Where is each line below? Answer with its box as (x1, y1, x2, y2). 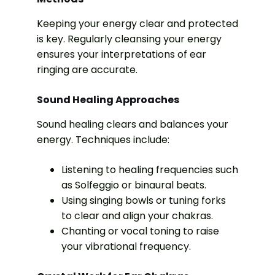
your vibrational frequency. (61, 239, 191, 254)
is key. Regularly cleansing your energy (37, 32, 222, 47)
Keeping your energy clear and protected (37, 17, 238, 31)
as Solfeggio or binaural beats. (61, 177, 206, 192)
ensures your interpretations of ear (37, 47, 206, 62)
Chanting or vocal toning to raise (61, 223, 219, 238)
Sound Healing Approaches (37, 93, 179, 107)
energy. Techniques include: (37, 132, 169, 147)
